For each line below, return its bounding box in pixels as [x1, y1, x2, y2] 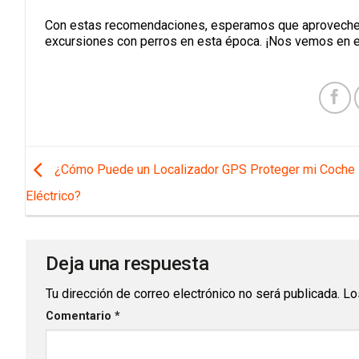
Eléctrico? [26, 188, 81, 204]
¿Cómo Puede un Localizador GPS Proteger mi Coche [51, 161, 355, 177]
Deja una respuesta [46, 252, 214, 275]
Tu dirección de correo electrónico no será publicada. [46, 285, 340, 301]
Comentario [46, 309, 115, 323]
